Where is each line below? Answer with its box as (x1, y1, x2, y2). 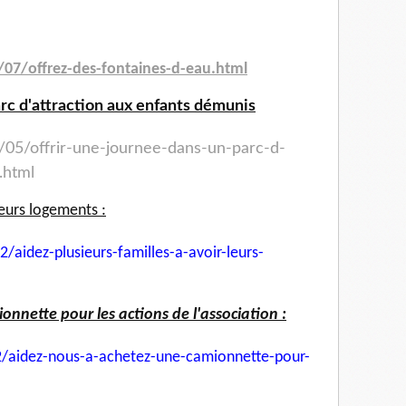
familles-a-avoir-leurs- (118, 245, 264, 263)
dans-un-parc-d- (168, 140, 285, 158)
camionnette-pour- (186, 349, 310, 367)
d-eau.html (171, 61, 247, 79)
